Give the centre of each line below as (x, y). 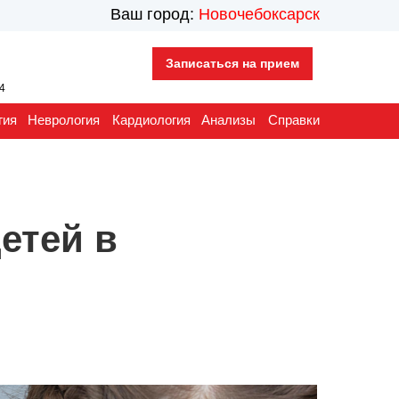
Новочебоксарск (259, 14)
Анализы (228, 120)
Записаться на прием (232, 63)
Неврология (64, 120)
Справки (294, 120)
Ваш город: (155, 14)
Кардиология (151, 120)
